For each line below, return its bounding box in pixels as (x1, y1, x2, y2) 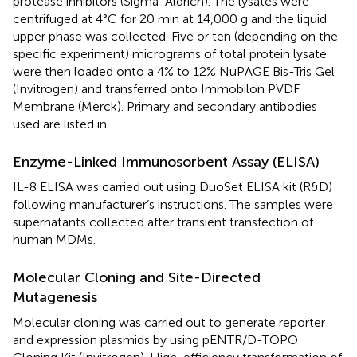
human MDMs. (13, 231, 96, 247)
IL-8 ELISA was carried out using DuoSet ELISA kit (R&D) (13, 178, 332, 194)
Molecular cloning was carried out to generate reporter (13, 314, 325, 330)
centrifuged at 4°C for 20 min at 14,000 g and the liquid (13, 10, 327, 26)
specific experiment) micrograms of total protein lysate (13, 45, 327, 61)
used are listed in (13, 116, 110, 131)
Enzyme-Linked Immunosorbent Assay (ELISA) (13, 152, 320, 171)
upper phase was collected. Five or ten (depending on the (13, 28, 338, 44)
